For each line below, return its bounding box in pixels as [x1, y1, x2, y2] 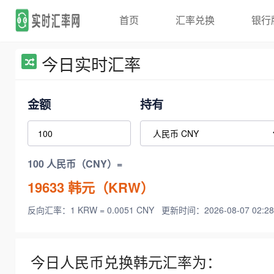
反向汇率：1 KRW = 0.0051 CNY [28, 204, 157, 217]
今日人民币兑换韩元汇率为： [31, 251, 221, 273]
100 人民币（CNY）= [28, 157, 122, 171]
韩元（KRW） [64, 177, 154, 197]
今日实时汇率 [42, 52, 141, 76]
